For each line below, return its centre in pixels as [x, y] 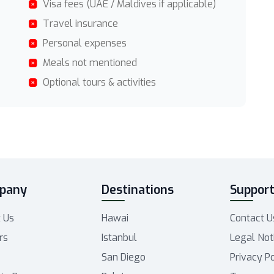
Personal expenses [85, 43]
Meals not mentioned [90, 63]
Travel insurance [80, 24]
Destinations [138, 190]
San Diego [124, 257]
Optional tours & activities [99, 82]
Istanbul [120, 238]
